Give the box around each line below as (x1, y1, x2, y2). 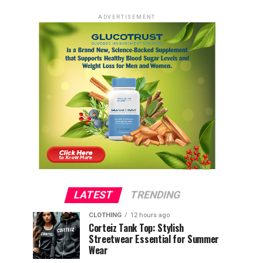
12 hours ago (130, 211, 170, 219)
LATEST (72, 189, 114, 201)
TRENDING (128, 189, 182, 201)
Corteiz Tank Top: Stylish (89, 221, 184, 235)
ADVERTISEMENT (97, 14, 156, 20)
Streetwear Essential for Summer (89, 232, 220, 246)
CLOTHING (89, 211, 122, 219)
